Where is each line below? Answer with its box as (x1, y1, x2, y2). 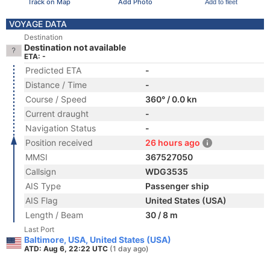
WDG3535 (145, 166, 188, 177)
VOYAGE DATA (9, 19, 67, 29)
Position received (25, 137, 93, 148)
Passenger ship (145, 181, 209, 191)
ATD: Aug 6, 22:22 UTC (24, 244, 110, 253)
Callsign (25, 166, 56, 177)
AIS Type (25, 181, 61, 191)
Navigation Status (25, 123, 96, 133)
